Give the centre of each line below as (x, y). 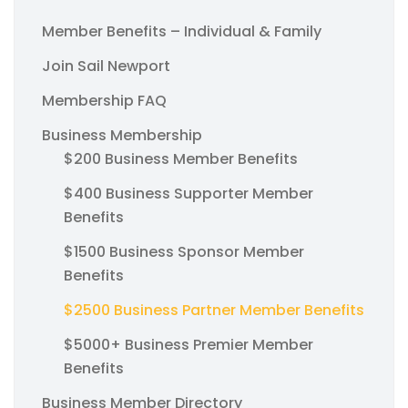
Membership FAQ (104, 100)
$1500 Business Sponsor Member (184, 251)
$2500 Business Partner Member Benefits (214, 310)
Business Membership (122, 135)
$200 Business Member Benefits (181, 158)
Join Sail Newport (106, 66)
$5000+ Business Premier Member (189, 344)
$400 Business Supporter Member (189, 193)
